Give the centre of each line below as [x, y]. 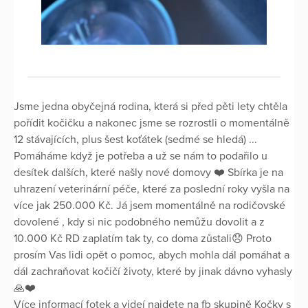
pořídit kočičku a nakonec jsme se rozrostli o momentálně [152, 123]
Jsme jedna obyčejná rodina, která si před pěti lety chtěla [151, 107]
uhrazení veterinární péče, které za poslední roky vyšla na [152, 189]
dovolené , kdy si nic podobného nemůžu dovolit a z [139, 222]
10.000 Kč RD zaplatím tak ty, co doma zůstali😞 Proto [143, 239]
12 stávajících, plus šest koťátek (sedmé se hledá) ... [135, 140]
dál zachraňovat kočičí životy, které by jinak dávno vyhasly [153, 272]
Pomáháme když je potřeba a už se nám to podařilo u [141, 156]
